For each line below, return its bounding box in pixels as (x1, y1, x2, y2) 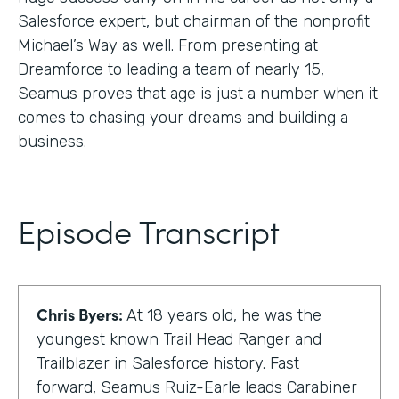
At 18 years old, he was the (126, 305, 322, 325)
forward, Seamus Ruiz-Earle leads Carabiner (37, 377, 357, 397)
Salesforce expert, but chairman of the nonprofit (18, 11, 370, 31)
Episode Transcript (18, 207, 280, 253)
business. (18, 131, 86, 151)
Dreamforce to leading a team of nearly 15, (18, 59, 324, 79)
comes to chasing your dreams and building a (18, 107, 348, 127)
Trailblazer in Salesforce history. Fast (37, 353, 299, 373)
